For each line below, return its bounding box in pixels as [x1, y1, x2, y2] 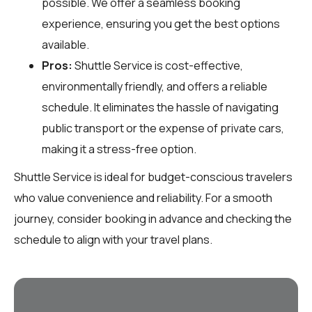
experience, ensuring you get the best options [42, 15, 280, 31]
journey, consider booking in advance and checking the [14, 210, 292, 226]
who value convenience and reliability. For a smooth [14, 189, 272, 205]
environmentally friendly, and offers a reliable [42, 78, 267, 94]
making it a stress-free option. [42, 141, 196, 157]
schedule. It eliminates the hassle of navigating [42, 99, 279, 115]
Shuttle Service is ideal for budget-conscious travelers [14, 169, 292, 185]
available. [42, 36, 89, 52]
